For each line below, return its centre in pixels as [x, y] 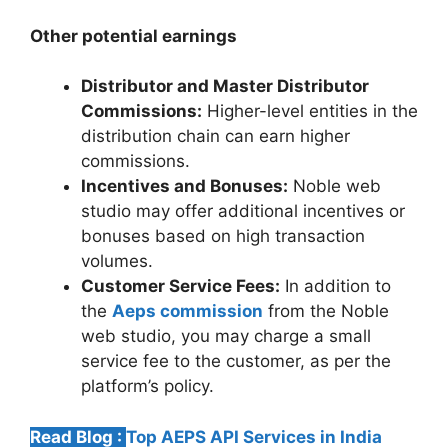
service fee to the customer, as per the [236, 361]
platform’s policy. [150, 386]
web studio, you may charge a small [226, 336]
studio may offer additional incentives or [243, 211]
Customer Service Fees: [180, 286]
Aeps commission [187, 311]
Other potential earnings [133, 35]
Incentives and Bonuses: [184, 186]
